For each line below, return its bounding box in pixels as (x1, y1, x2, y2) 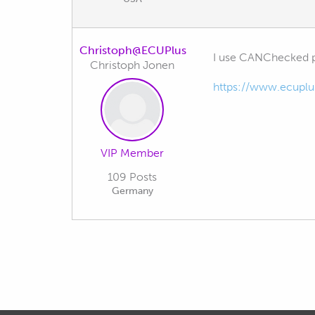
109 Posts (108, 170, 157, 184)
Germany (111, 185, 153, 197)
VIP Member (101, 146, 164, 160)
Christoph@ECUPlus (79, 44, 186, 57)
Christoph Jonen (90, 58, 174, 72)
